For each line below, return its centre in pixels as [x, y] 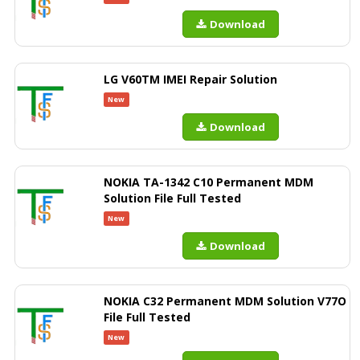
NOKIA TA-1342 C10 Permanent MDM [209, 182]
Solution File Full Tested [172, 198]
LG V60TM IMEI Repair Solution [190, 79]
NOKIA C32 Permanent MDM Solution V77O [225, 301]
